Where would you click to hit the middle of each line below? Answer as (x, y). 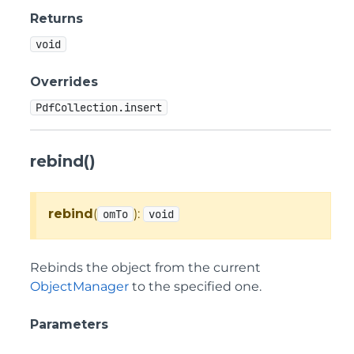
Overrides (64, 82)
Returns (56, 19)
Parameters (69, 324)
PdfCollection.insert (99, 107)
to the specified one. (195, 286)
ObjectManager (79, 286)
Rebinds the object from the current (145, 267)
